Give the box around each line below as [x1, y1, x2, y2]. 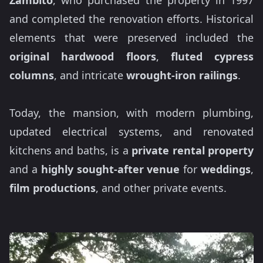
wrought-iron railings [126, 68, 238, 83]
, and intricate [54, 68, 126, 83]
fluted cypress [170, 49, 254, 64]
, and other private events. [96, 181, 227, 195]
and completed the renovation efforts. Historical [9, 12, 254, 26]
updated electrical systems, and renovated [9, 124, 254, 139]
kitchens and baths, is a [9, 143, 132, 158]
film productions [9, 181, 96, 195]
